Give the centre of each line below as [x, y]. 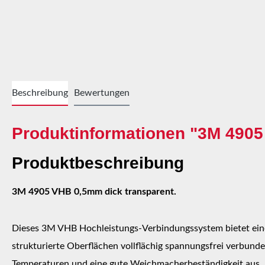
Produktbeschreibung [98, 163]
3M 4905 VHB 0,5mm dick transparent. [94, 191]
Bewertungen [102, 93]
